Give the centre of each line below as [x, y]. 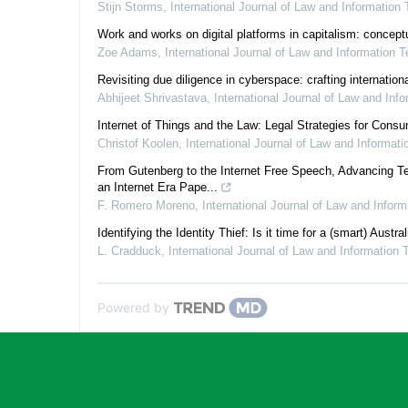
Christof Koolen [138, 143]
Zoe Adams [127, 52]
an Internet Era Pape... [158, 187]
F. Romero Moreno [146, 205]
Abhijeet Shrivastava [152, 98]
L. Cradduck [129, 251]
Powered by [133, 307]
